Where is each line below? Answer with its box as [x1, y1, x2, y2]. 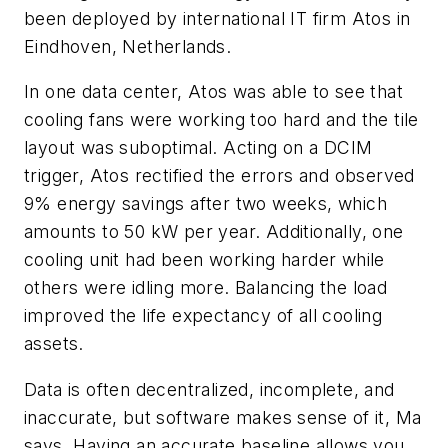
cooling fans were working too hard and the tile [24, 109, 419, 131]
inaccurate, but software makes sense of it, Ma [24, 406, 422, 428]
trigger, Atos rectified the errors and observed [24, 165, 415, 187]
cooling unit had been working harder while [24, 249, 385, 271]
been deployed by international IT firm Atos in [24, 7, 411, 29]
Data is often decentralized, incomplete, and [24, 378, 395, 400]
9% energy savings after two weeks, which [24, 193, 387, 215]
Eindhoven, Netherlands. [24, 35, 232, 57]
